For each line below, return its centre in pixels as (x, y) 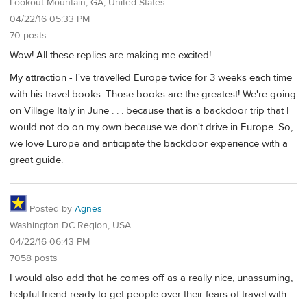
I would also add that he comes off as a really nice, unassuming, (151, 278)
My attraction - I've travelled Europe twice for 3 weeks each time (151, 78)
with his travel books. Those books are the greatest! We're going (153, 95)
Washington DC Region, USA (70, 226)
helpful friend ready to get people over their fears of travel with (148, 294)
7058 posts (34, 259)
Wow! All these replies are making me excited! (110, 56)
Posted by (51, 209)
